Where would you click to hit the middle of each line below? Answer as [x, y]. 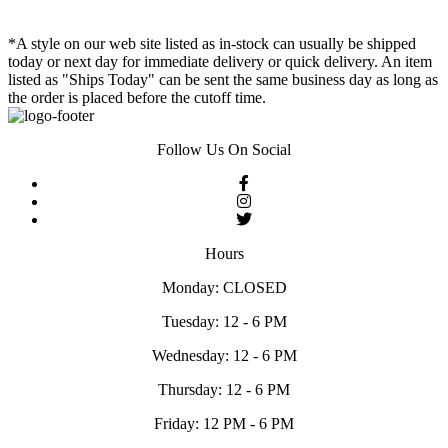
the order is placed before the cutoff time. [137, 97]
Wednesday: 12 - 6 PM [224, 355]
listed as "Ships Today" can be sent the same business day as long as [223, 79]
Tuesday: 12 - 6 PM [224, 321]
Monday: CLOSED [224, 287]
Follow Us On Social [224, 149]
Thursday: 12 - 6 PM [224, 389]
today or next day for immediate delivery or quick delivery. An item [220, 61]
